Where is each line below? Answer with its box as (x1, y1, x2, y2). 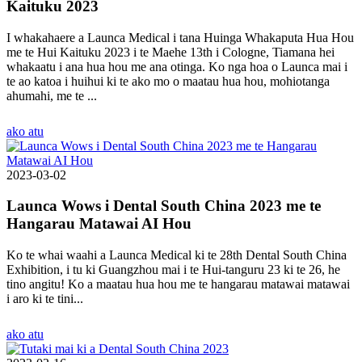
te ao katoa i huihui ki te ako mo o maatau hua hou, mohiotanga (6, 74, 330, 88)
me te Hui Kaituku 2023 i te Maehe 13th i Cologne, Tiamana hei (6, 44, 335, 59)
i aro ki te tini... (6, 292, 83, 306)
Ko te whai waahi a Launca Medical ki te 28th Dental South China (6, 248, 347, 263)
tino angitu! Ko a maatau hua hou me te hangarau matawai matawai (6, 277, 350, 292)
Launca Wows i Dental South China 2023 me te (6, 197, 321, 215)
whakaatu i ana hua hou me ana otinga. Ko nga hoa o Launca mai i (6, 59, 347, 74)
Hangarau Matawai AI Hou (6, 215, 192, 233)
